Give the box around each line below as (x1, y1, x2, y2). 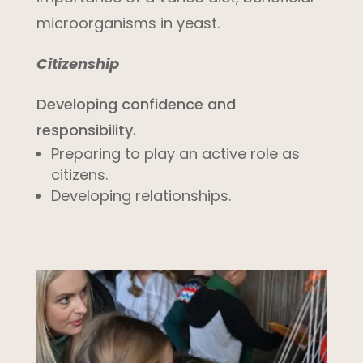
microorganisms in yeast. (36, 12, 220, 33)
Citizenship (36, 53, 119, 74)
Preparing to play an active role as (50, 143, 300, 164)
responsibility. (36, 119, 136, 140)
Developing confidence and (36, 93, 236, 114)
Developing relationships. (50, 185, 231, 206)
